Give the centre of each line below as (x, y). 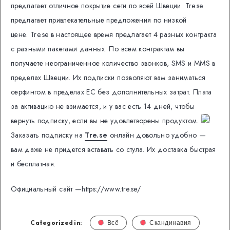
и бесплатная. (33, 164)
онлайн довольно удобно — (157, 135)
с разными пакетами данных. (60, 49)
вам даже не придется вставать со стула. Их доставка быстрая (113, 150)
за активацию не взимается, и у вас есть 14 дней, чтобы (103, 107)
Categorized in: (56, 222)
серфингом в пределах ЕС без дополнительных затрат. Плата (111, 92)
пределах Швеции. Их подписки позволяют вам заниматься (108, 78)
